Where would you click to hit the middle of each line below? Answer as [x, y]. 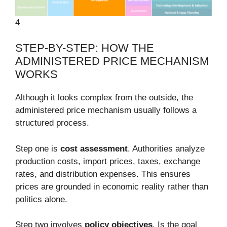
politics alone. [41, 199]
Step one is [38, 148]
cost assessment [94, 148]
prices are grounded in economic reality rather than [112, 186]
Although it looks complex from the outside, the [104, 98]
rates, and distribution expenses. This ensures [103, 174]
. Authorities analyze [166, 148]
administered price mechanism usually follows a [106, 110]
